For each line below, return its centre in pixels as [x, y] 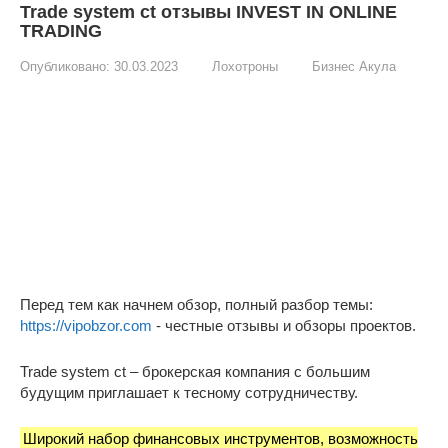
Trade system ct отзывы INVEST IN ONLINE [208, 12]
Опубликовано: [65, 66]
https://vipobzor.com [86, 326]
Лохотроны [245, 66]
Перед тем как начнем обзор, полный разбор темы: [196, 305]
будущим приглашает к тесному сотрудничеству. [189, 393]
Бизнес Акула [354, 66]
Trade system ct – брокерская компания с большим [195, 372]
